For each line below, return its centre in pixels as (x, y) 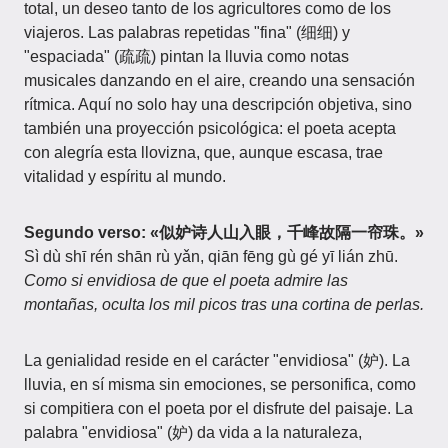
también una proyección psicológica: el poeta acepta (210, 128)
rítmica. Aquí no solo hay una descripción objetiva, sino (218, 104)
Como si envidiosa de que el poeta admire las (186, 280)
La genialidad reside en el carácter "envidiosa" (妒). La (217, 360)
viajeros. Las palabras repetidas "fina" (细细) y (187, 32)
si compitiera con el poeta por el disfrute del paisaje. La (218, 408)
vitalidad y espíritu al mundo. (125, 176)
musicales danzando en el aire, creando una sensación (219, 80)
